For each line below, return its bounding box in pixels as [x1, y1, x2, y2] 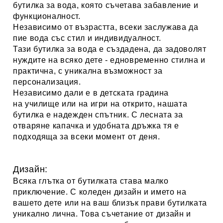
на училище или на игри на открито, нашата [13, 100, 188, 109]
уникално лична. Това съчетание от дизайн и [13, 210, 191, 219]
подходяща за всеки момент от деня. [13, 132, 160, 141]
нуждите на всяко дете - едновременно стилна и [13, 56, 206, 65]
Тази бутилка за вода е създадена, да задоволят [13, 45, 207, 54]
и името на [144, 188, 187, 197]
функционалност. [13, 12, 81, 21]
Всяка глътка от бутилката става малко [13, 177, 169, 186]
